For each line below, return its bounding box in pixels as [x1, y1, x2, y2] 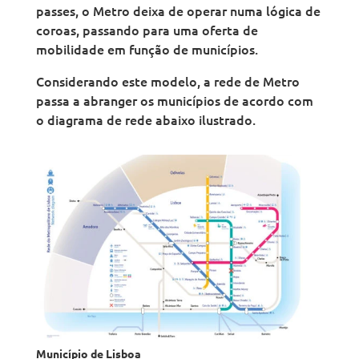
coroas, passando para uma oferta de [35, 21, 258, 39]
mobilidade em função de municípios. [35, 40, 258, 58]
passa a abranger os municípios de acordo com [35, 91, 313, 110]
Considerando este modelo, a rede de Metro [35, 72, 300, 91]
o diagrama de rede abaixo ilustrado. [35, 111, 256, 129]
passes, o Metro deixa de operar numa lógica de [35, 2, 321, 20]
